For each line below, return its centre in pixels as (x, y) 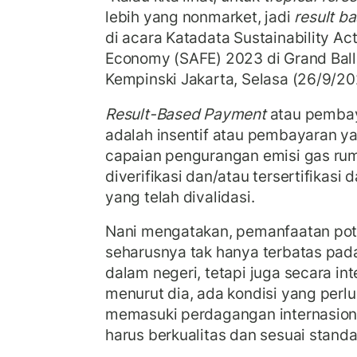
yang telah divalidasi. (180, 196)
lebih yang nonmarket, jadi (200, 17)
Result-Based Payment (186, 114)
